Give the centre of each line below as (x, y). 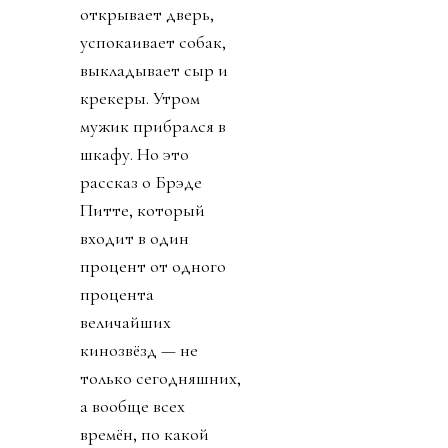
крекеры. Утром (140, 97)
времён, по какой (144, 433)
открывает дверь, (147, 13)
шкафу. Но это (134, 153)
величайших (125, 321)
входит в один (134, 237)
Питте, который (142, 209)
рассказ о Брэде (141, 181)
